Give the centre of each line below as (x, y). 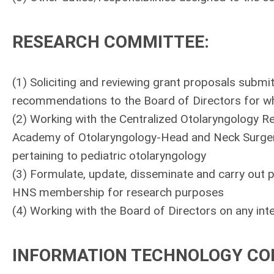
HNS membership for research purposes (118, 192)
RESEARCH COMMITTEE (108, 42)
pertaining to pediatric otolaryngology (109, 155)
